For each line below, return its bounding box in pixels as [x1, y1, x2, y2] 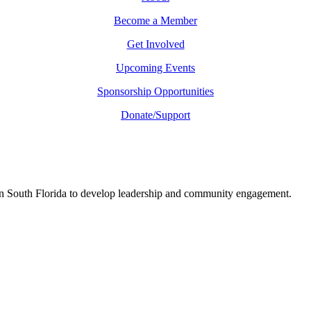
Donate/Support [121, 109, 190, 121]
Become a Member [114, 15, 197, 27]
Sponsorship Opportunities [97, 85, 214, 98]
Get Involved [126, 38, 185, 51]
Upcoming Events [116, 62, 195, 74]
